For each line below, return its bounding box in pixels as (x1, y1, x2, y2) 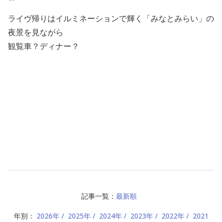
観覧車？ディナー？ (8, 40, 79, 52)
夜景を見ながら (8, 26, 63, 38)
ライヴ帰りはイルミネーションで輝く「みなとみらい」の (8, 12, 214, 24)
